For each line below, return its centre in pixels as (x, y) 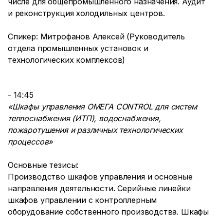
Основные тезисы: (43, 165)
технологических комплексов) (67, 60)
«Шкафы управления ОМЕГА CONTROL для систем (102, 107)
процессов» (30, 142)
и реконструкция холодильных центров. (86, 13)
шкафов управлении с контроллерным (82, 200)
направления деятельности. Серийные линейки (99, 188)
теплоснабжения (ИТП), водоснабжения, (84, 118)
